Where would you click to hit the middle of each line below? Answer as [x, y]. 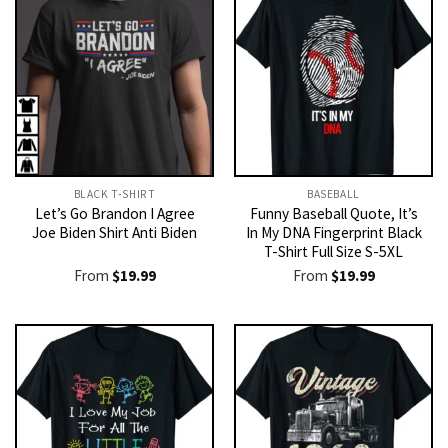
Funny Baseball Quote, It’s [333, 214]
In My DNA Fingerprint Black [333, 233]
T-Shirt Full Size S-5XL [333, 252]
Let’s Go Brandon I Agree [114, 214]
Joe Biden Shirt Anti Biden [114, 233]
